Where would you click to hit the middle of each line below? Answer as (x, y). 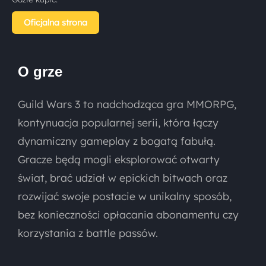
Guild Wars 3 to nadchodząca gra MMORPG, (127, 104)
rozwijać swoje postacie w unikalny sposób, (125, 196)
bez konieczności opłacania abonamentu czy (128, 214)
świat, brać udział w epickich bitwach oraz (123, 178)
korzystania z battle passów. (88, 233)
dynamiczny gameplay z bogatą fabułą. (117, 141)
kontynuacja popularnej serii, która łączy (118, 122)
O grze (40, 72)
